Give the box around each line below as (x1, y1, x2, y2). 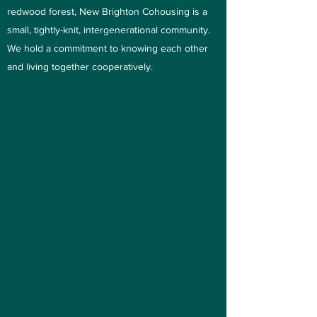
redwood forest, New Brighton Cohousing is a (7, 6, 207, 17)
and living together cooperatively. (7, 61, 153, 72)
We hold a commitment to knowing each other (7, 42, 208, 54)
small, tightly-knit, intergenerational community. (7, 24, 210, 35)
